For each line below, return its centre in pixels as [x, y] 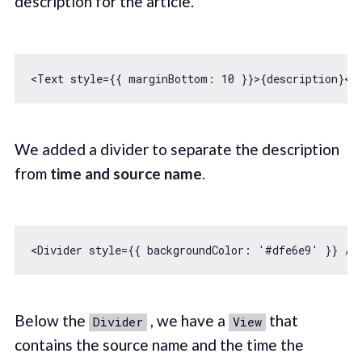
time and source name [126, 173]
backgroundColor [195, 250]
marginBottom [168, 78]
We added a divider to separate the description [177, 149]
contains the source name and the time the [159, 345]
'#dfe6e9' [288, 250]
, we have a [187, 321]
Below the [51, 321]
